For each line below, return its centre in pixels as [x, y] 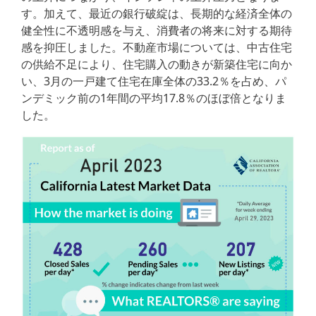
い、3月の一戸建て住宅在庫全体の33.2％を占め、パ [154, 81]
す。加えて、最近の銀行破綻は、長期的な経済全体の [157, 14]
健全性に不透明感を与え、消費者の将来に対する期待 [157, 31]
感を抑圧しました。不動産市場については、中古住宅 [157, 48]
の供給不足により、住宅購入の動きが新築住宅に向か [157, 65]
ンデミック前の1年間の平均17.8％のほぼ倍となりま [154, 98]
